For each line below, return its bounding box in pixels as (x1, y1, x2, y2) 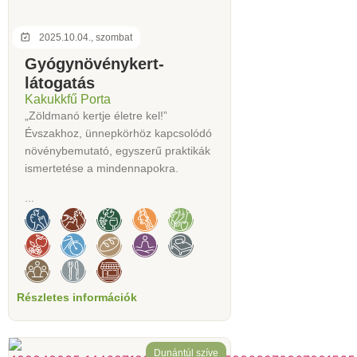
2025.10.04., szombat (38, 32, 132, 44)
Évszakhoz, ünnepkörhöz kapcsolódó (25, 127, 212, 140)
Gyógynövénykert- (25, 55, 164, 73)
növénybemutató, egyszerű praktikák (25, 144, 210, 158)
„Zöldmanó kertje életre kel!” (25, 109, 167, 123)
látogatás (25, 74, 95, 92)
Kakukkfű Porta (25, 92, 111, 107)
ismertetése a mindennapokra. (25, 162, 178, 175)
